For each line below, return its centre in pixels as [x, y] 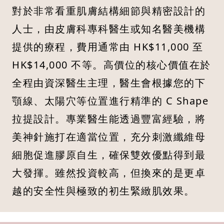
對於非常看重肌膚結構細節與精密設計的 [109, 11]
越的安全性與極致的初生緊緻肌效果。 [103, 191]
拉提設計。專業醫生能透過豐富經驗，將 [109, 119]
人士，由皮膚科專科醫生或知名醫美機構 [109, 29]
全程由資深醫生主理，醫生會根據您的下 [109, 83]
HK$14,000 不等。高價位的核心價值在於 [111, 65]
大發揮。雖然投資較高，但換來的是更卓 [109, 173]
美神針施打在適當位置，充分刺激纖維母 [109, 137]
